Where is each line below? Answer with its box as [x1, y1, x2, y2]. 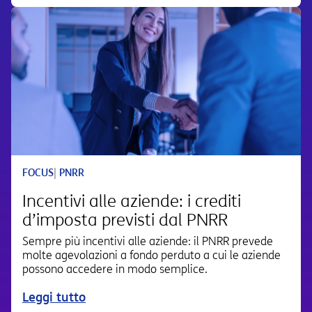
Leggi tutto [22, 290, 86, 306]
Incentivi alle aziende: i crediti [22, 191, 241, 212]
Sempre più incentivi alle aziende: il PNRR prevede [22, 235, 273, 249]
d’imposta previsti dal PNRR [22, 210, 228, 231]
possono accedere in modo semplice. [22, 263, 208, 276]
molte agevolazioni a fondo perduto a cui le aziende [22, 249, 281, 263]
